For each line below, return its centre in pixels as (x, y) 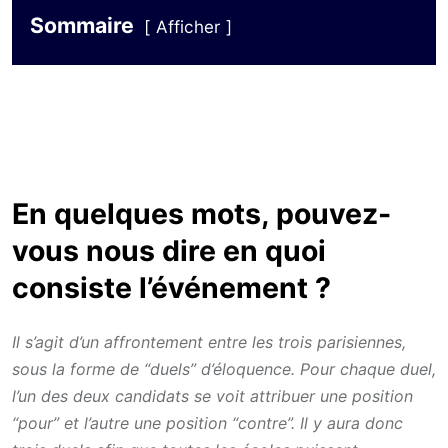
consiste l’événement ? (171, 288)
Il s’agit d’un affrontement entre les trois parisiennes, (209, 341)
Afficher (188, 27)
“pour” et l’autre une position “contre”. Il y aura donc (207, 422)
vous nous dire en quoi (169, 251)
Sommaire (82, 25)
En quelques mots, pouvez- (201, 214)
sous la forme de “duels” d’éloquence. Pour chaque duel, (224, 368)
